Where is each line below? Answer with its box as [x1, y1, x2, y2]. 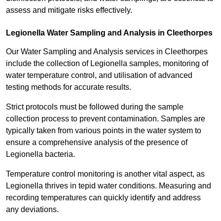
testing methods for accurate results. [6, 83, 131, 92]
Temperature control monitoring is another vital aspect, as [6, 170, 205, 179]
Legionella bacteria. [6, 150, 77, 159]
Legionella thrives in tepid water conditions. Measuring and [6, 182, 211, 190]
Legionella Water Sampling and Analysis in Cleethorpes [6, 29, 213, 37]
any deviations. [6, 205, 59, 214]
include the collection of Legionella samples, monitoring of [6, 59, 208, 68]
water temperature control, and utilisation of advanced [6, 71, 192, 80]
